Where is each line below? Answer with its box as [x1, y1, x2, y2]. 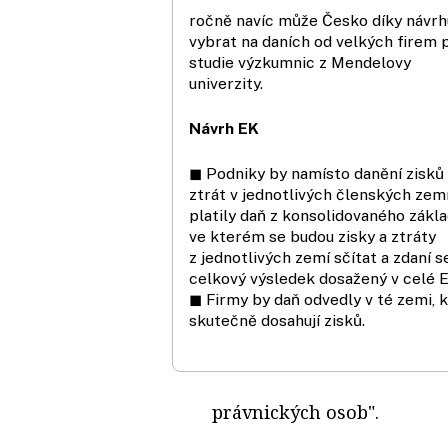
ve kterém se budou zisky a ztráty [189, 226, 436, 246]
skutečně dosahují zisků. [189, 310, 365, 330]
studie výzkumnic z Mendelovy [189, 52, 411, 72]
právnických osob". [212, 399, 379, 424]
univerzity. [189, 73, 263, 93]
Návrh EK [189, 118, 259, 138]
